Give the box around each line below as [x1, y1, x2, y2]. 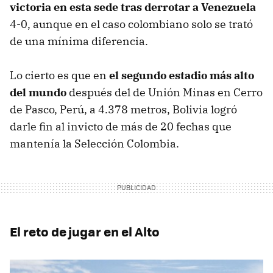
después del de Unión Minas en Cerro [66, 85, 263, 99]
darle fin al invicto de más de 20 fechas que [10, 119, 232, 133]
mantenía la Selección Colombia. [10, 136, 182, 151]
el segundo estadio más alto [107, 68, 254, 82]
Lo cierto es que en [10, 68, 107, 82]
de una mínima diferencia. [10, 34, 148, 48]
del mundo [10, 85, 66, 99]
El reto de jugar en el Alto [10, 221, 160, 241]
